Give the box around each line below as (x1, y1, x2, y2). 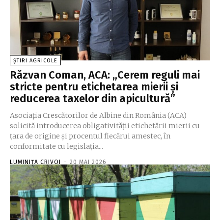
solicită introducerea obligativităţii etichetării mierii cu (10, 121, 200, 131)
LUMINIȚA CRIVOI (10, 159, 61, 166)
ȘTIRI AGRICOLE (13, 57, 57, 64)
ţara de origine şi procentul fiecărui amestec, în (10, 132, 170, 141)
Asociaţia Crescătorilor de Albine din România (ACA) (10, 111, 187, 120)
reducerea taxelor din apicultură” (10, 92, 175, 106)
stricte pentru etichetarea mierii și (10, 80, 178, 94)
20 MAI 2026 (70, 159, 107, 166)
